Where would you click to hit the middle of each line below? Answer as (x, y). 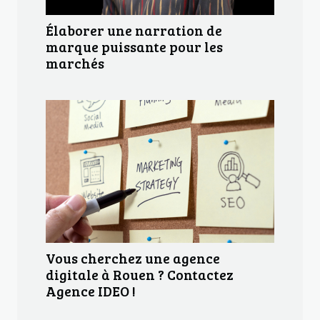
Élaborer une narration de (134, 30)
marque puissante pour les (134, 47)
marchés (75, 63)
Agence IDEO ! (91, 291)
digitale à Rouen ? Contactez (140, 275)
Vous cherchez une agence (133, 258)
